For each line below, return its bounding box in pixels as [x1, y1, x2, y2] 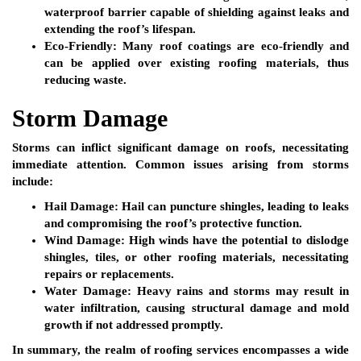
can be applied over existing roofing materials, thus [44, 56, 349, 70]
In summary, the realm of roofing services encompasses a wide [12, 343, 349, 357]
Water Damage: [44, 284, 131, 298]
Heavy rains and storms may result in [131, 284, 349, 298]
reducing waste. [44, 73, 127, 87]
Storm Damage [12, 105, 168, 132]
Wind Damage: [44, 234, 125, 247]
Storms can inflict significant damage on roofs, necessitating [12, 141, 349, 155]
